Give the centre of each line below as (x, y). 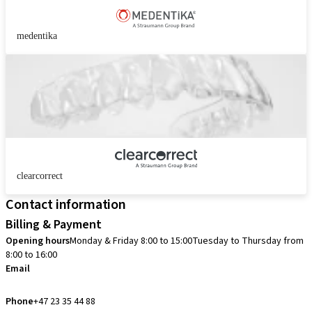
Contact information (66, 205)
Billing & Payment (54, 225)
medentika (37, 36)
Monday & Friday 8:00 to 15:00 (131, 241)
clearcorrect (40, 176)
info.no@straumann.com (63, 285)
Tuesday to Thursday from (248, 241)
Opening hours (38, 241)
